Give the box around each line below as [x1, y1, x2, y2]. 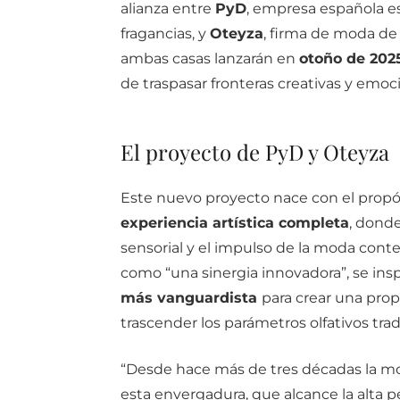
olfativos [309, 314, 372, 332]
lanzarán [213, 50, 277, 68]
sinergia [201, 264, 262, 282]
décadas [301, 361, 365, 379]
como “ [120, 264, 171, 282]
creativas [277, 75, 345, 93]
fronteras [210, 75, 278, 93]
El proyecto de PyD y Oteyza [120, 137, 389, 167]
